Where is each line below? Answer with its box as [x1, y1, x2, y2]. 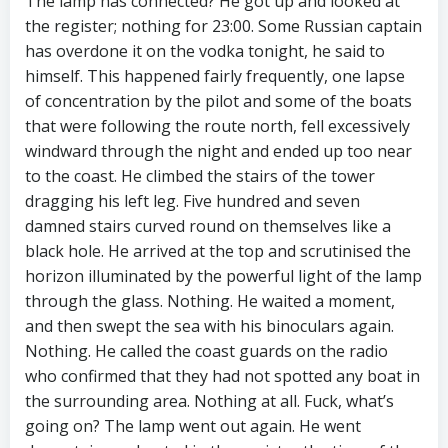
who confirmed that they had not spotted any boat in [25, 365, 420, 388]
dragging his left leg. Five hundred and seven [25, 190, 360, 213]
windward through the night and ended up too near [25, 140, 412, 163]
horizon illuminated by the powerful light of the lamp [25, 265, 422, 288]
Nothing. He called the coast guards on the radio [25, 340, 388, 363]
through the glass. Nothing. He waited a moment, [25, 290, 395, 313]
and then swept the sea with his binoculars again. [25, 315, 394, 338]
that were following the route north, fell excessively [25, 115, 410, 138]
